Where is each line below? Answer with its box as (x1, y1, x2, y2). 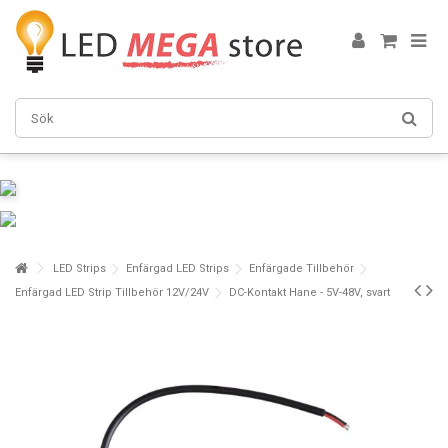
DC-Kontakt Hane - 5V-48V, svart (229, 286, 390, 299)
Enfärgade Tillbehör (249, 262, 354, 275)
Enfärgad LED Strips (126, 262, 229, 275)
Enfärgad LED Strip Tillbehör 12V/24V (15, 286, 209, 299)
